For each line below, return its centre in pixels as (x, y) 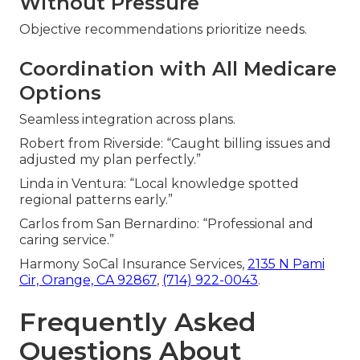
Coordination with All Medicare (178, 68)
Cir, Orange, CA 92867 (88, 280)
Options (60, 92)
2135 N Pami (286, 264)
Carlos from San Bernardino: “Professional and (166, 223)
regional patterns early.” (96, 199)
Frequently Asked (138, 321)
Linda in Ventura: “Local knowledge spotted (159, 183)
